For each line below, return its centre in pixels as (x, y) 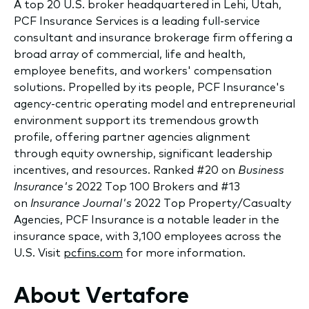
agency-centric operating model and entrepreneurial (154, 103)
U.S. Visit (39, 252)
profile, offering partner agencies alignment (132, 136)
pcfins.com (93, 252)
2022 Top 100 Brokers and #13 (157, 186)
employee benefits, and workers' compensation (143, 70)
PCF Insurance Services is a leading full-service (137, 20)
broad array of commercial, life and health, (130, 53)
